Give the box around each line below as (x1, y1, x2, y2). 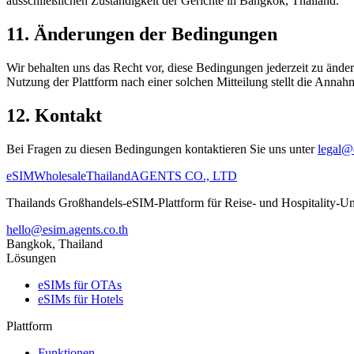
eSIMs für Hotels (38, 292, 123, 306)
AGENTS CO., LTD (130, 168, 237, 183)
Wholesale (34, 168, 86, 183)
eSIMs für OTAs (38, 277, 122, 292)
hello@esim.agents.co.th (6, 222, 128, 236)
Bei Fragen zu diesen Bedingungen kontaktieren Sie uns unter (6, 141, 314, 156)
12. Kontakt (6, 104, 102, 126)
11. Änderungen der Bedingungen (6, 23, 277, 44)
